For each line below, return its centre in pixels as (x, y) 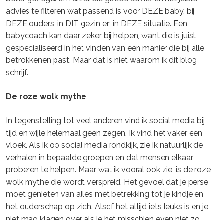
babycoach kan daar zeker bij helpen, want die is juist (101, 36)
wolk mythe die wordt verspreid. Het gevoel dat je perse (107, 182)
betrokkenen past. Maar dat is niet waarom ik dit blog (101, 60)
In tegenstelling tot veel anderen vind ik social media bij (105, 121)
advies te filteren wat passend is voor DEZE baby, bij (100, 11)
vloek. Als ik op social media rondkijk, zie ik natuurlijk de (104, 145)
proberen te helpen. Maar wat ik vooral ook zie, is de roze (108, 170)
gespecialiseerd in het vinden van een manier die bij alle (105, 48)
